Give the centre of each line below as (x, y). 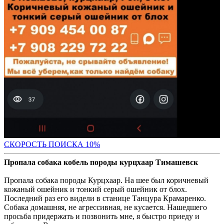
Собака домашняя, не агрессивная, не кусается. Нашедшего (105, 207)
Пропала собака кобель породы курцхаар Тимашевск (101, 162)
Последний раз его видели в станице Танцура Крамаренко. (105, 198)
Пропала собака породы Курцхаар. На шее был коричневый (106, 180)
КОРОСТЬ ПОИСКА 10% (55, 144)
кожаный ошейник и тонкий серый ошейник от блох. (95, 189)
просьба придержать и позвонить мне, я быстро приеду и (102, 216)
